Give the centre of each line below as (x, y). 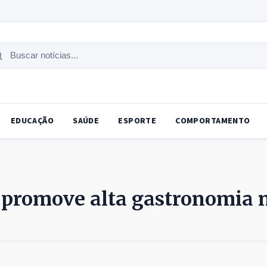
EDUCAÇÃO (32, 121)
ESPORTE (137, 121)
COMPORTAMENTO (213, 121)
